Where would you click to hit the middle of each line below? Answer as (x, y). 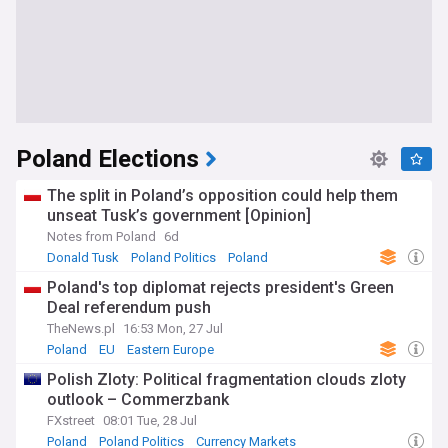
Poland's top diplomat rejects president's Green (220, 287)
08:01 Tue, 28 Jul (150, 420)
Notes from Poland (101, 236)
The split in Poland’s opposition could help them (222, 195)
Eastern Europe (170, 349)
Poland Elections (107, 159)
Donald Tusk (83, 257)
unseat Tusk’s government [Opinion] (179, 215)
